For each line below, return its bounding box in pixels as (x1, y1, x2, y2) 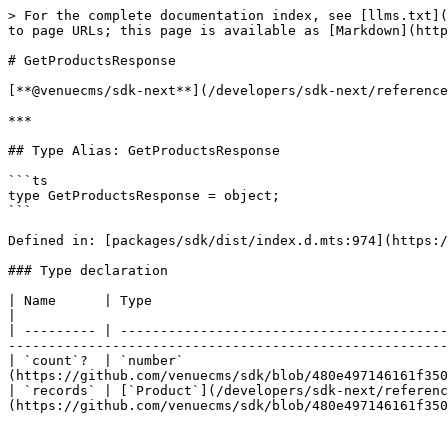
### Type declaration (8, 263, 168, 278)
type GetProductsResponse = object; (8, 188, 280, 203)
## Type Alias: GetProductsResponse (8, 143, 280, 158)
